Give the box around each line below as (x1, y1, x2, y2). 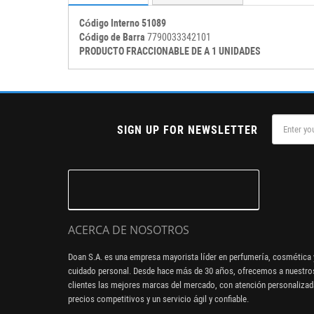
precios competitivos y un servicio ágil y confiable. (68, 293, 249, 304)
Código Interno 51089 (79, 17, 166, 29)
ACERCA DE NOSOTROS (68, 221, 189, 238)
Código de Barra (79, 31, 145, 43)
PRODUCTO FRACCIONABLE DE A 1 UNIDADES (79, 45, 261, 57)
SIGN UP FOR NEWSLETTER (117, 123, 259, 137)
